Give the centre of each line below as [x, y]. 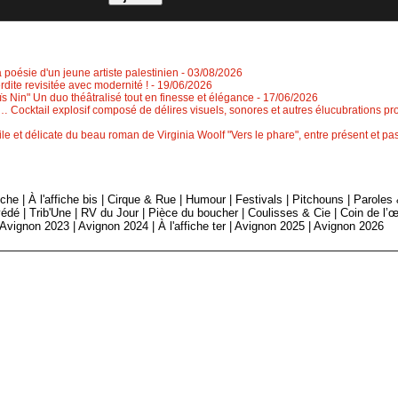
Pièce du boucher [194, 213]
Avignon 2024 [114, 227]
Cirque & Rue [142, 200]
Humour [206, 200]
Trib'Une [51, 213]
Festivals [259, 200]
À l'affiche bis [64, 200]
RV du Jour [110, 213]
